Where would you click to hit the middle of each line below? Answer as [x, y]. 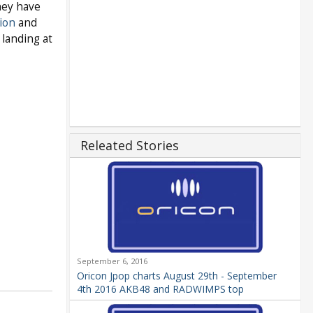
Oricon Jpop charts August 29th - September [176, 275]
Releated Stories [129, 146]
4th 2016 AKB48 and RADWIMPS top [160, 289]
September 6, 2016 [112, 261]
